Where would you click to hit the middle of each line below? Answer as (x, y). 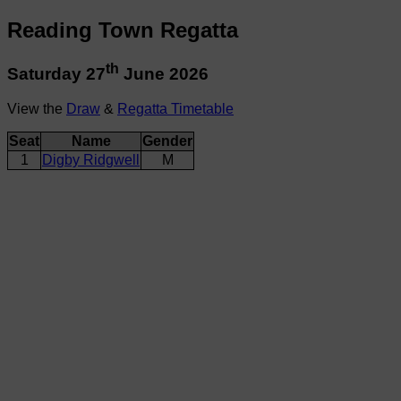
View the (37, 108)
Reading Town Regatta (123, 30)
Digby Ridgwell (91, 159)
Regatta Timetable (175, 108)
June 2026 (164, 74)
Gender (167, 141)
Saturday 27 (56, 74)
